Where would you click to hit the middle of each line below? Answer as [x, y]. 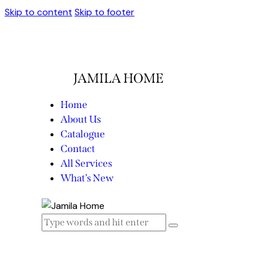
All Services [86, 163]
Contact [78, 149]
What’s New [87, 178]
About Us [81, 119]
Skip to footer [104, 12]
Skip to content [38, 12]
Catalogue [83, 134]
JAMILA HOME [118, 79]
